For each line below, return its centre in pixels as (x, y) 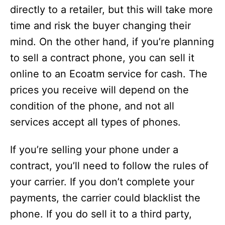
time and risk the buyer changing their (100, 26)
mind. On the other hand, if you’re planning (112, 42)
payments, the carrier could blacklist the (105, 198)
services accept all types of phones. (95, 122)
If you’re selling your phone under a (94, 150)
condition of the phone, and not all (92, 106)
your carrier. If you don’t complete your (102, 182)
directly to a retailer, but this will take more (111, 10)
